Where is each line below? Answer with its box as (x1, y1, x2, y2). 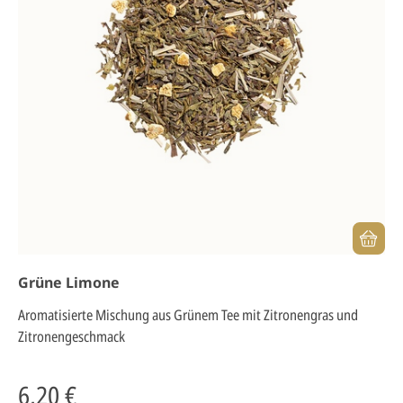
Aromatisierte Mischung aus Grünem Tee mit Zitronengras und (18, 305, 358, 325)
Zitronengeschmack (18, 327, 125, 346)
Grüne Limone (18, 273, 120, 292)
